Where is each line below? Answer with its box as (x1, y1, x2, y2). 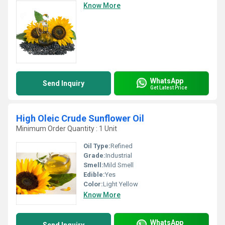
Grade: (83, 152, 105, 159)
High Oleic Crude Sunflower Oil (16, 113, 144, 124)
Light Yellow (103, 180, 138, 188)
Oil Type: (83, 142, 110, 150)
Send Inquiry (43, 79, 84, 87)
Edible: (83, 171, 105, 178)
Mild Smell (103, 161, 134, 169)
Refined (110, 142, 133, 150)
